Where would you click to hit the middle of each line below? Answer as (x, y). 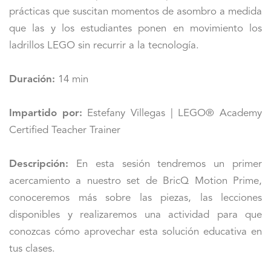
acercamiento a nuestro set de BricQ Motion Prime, (135, 181)
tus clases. (32, 249)
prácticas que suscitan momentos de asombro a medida (135, 12)
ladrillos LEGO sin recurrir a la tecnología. (104, 46)
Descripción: (39, 165)
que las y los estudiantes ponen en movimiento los (135, 29)
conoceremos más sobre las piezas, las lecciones (135, 198)
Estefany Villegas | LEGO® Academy (172, 114)
